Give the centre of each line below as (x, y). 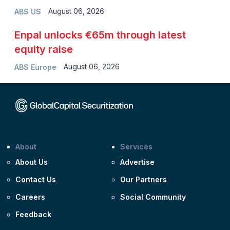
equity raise (43, 49)
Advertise (137, 162)
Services (136, 146)
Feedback (33, 214)
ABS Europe (35, 67)
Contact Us (36, 179)
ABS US (27, 11)
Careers (30, 197)
